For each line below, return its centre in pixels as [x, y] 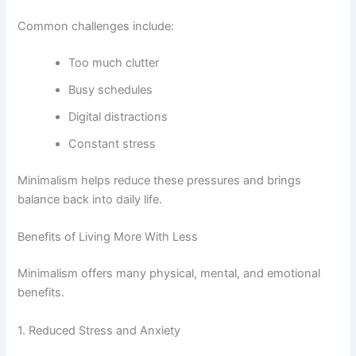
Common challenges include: [96, 27]
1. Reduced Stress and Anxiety [99, 330]
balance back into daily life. [90, 200]
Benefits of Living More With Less [108, 237]
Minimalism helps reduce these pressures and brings [160, 181]
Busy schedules [111, 90]
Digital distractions [118, 117]
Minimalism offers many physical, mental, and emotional [169, 274]
